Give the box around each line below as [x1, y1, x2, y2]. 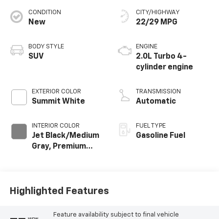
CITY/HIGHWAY [136, 9, 180, 16]
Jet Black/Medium [31, 131, 99, 140]
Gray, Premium [31, 142, 86, 151]
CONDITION [28, 9, 61, 16]
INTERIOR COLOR [31, 122, 80, 129]
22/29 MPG [136, 18, 177, 26]
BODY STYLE [28, 43, 64, 50]
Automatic [136, 97, 176, 106]
